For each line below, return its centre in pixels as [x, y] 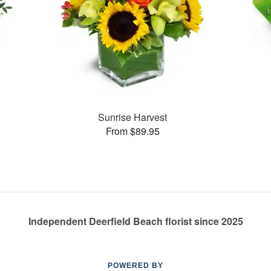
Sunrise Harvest [133, 117]
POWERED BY [135, 266]
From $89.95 [132, 131]
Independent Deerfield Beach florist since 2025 [135, 221]
